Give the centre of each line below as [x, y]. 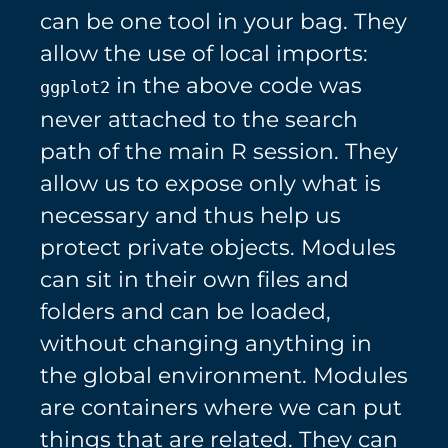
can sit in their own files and [194, 279]
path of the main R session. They [219, 151]
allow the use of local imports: [204, 53]
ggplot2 [75, 87]
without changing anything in [206, 343]
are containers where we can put [221, 407]
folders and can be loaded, [185, 311]
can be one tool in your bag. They [223, 21]
